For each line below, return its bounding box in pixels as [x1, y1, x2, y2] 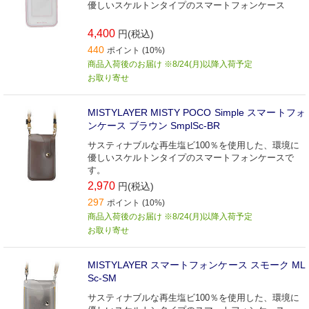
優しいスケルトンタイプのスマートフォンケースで [88, 152, 294, 163]
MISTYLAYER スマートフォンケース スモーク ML [88, 259, 306, 270]
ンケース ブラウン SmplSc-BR [88, 119, 220, 131]
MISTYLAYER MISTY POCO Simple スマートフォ [88, 106, 306, 118]
